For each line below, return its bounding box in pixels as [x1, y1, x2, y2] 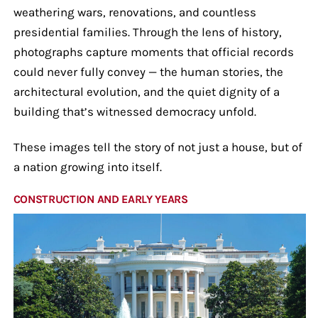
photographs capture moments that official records [13, 44, 294, 59]
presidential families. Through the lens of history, [13, 24, 282, 39]
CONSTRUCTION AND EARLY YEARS [13, 192, 188, 206]
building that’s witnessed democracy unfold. [13, 104, 256, 119]
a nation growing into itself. [13, 159, 162, 174]
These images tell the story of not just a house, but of [13, 139, 302, 154]
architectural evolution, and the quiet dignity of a [13, 84, 280, 99]
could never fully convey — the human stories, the [13, 64, 283, 79]
